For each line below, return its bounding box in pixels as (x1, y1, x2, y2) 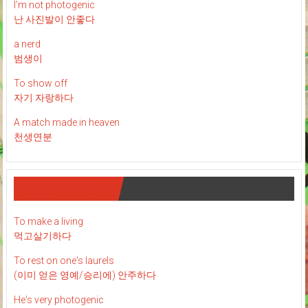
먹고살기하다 (13, 230, 71, 242)
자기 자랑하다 (13, 92, 74, 104)
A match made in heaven (13, 117, 120, 129)
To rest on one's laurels (13, 255, 114, 267)
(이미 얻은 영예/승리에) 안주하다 (13, 269, 156, 281)
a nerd (13, 38, 41, 50)
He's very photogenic (13, 294, 104, 306)
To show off (13, 78, 67, 89)
